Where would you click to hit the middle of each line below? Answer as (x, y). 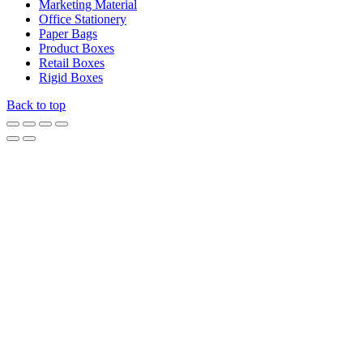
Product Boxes (77, 49)
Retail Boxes (72, 63)
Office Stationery (83, 19)
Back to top (36, 105)
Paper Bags (68, 34)
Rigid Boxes (71, 78)
